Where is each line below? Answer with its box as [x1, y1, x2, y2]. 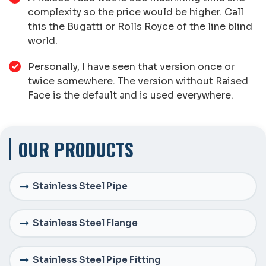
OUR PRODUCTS [18, 135, 134, 163]
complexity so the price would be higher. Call [28, 5, 243, 18]
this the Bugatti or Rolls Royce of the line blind [28, 20, 252, 33]
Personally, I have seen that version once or [28, 60, 235, 73]
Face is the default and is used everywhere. [28, 88, 233, 102]
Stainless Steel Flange [33, 217, 138, 229]
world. [28, 34, 58, 47]
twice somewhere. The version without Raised [28, 74, 248, 87]
